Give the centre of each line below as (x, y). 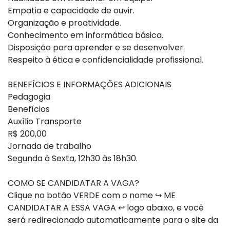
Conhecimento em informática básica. (85, 35)
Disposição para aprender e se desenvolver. (96, 47)
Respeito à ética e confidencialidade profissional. (106, 60)
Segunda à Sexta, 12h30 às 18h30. (73, 158)
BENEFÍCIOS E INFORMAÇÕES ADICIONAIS (90, 84)
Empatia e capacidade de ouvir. (71, 11)
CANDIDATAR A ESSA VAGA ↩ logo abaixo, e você (106, 208)
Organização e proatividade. (64, 23)
